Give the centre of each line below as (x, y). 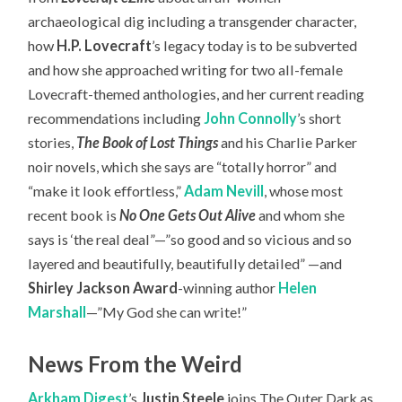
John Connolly (251, 118)
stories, (52, 142)
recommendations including (116, 118)
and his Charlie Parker (288, 142)
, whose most (304, 190)
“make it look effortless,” (106, 190)
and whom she (301, 214)
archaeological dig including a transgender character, (192, 21)
